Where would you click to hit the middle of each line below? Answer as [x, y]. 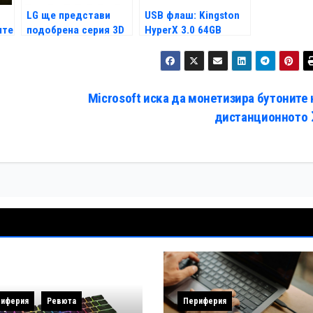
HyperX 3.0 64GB [183, 30]
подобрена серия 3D [75, 30]
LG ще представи [68, 16]
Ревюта [61, 301]
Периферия [204, 301]
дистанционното [262, 117]
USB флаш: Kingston [192, 16]
